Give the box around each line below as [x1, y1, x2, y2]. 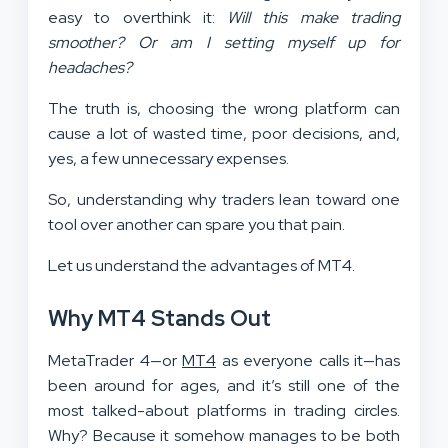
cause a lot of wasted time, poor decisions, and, [48, 122, 400, 144]
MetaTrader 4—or [48, 349, 182, 371]
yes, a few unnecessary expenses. [48, 147, 292, 169]
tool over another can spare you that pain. [48, 213, 345, 235]
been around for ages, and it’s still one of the [48, 374, 400, 396]
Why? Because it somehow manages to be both [48, 424, 400, 446]
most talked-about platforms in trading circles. [48, 399, 400, 421]
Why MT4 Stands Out [48, 303, 271, 333]
